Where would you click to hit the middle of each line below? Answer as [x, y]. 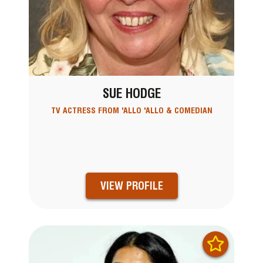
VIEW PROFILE [131, 186]
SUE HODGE [131, 94]
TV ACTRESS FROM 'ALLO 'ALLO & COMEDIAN [131, 111]
